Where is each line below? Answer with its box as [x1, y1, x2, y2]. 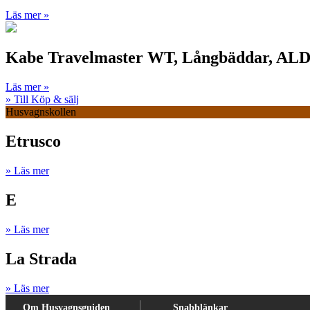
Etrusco [6, 132, 61, 151]
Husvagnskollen [6, 106, 76, 118]
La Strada [6, 249, 77, 268]
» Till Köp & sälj [6, 93, 79, 106]
